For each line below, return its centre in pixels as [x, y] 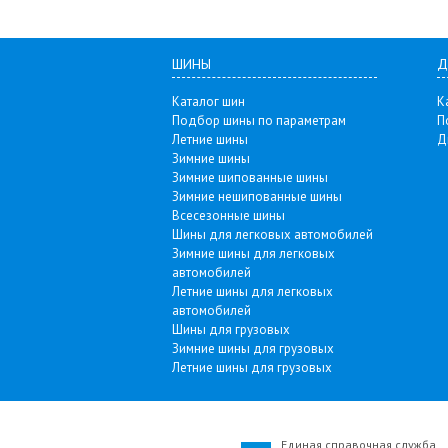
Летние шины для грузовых [252, 367]
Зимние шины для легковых [253, 253]
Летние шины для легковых [252, 291]
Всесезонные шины [228, 215]
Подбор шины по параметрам [259, 120]
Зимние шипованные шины [250, 177]
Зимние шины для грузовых [253, 348]
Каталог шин [208, 101]
